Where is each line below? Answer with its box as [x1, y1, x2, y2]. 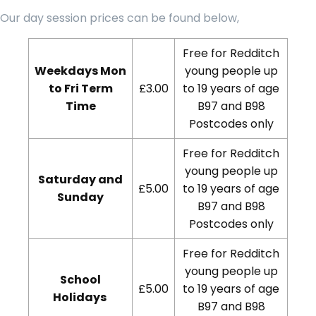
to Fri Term [48, 80, 113, 97]
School [60, 271, 101, 288]
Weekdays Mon [35, 62, 126, 79]
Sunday [57, 188, 104, 205]
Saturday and [38, 171, 123, 188]
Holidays [52, 288, 109, 305]
